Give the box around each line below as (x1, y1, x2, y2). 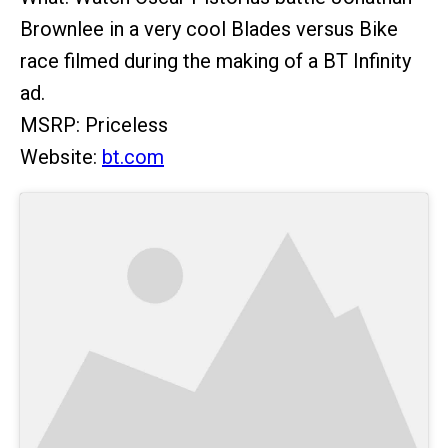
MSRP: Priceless (20, 113, 168, 137)
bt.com (102, 145, 164, 169)
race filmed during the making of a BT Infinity (20, 49, 411, 73)
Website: (20, 145, 102, 169)
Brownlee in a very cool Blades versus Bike (20, 17, 398, 41)
